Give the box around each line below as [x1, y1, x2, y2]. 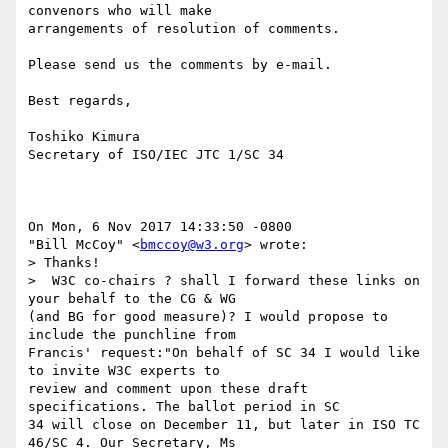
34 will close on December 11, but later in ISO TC [28, 417, 420, 433]
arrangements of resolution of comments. [28, 21, 340, 37]
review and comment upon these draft [28, 381, 308, 397]
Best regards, [28, 93, 132, 109]
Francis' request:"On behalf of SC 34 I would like [28, 345, 420, 361]
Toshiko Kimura [28, 129, 140, 145]
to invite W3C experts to [28, 363, 220, 379]
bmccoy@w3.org [140, 237, 244, 253]
